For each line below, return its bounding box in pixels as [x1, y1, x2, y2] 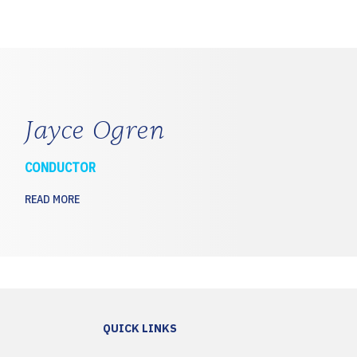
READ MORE [25, 191, 80, 206]
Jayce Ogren [25, 114, 165, 146]
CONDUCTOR [25, 159, 96, 175]
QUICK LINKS [103, 320, 177, 335]
